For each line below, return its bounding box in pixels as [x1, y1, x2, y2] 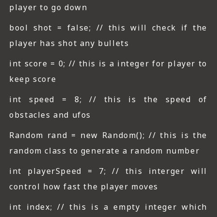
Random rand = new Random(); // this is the [9, 130, 207, 141]
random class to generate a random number [9, 145, 200, 156]
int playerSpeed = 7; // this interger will [9, 166, 207, 177]
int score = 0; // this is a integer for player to [9, 58, 207, 69]
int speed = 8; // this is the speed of [9, 94, 207, 105]
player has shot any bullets [9, 38, 129, 49]
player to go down [9, 2, 88, 13]
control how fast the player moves [9, 181, 158, 192]
